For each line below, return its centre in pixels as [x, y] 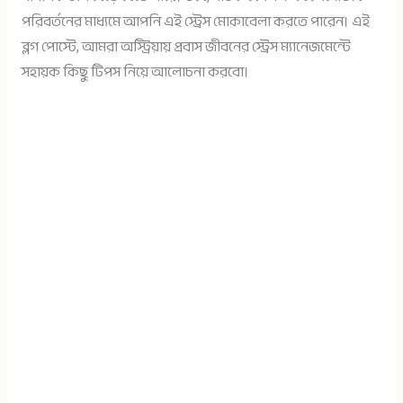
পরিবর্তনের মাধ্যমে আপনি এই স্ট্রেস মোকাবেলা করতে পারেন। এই [195, 22]
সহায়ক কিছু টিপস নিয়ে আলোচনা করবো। [135, 73]
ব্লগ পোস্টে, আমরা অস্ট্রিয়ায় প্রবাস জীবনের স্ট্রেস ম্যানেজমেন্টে [186, 48]
